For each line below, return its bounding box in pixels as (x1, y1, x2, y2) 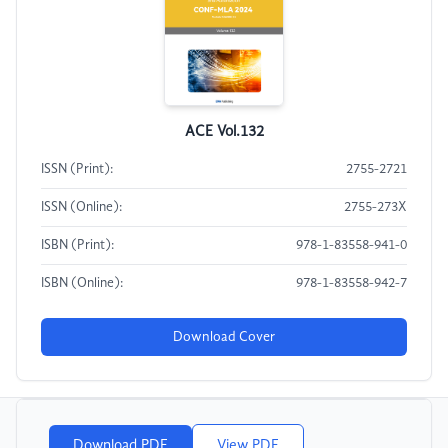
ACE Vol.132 (184, 124, 264, 141)
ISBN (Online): (41, 277, 123, 291)
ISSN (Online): (41, 201, 122, 215)
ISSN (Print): (41, 163, 113, 177)
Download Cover (173, 330, 275, 345)
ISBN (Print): (41, 239, 114, 253)
